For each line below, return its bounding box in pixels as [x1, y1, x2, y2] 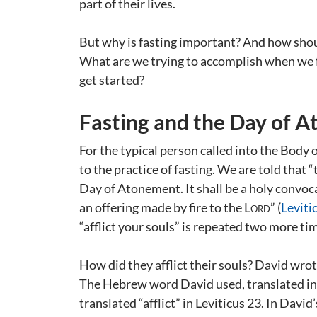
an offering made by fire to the [79, 200, 244, 215]
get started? [79, 72, 144, 88]
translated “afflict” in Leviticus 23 [79, 295, 261, 311]
